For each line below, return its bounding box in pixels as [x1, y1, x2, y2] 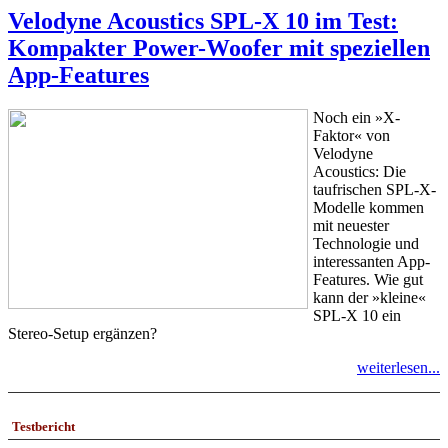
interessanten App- [313, 252, 430, 270]
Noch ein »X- [313, 108, 400, 126]
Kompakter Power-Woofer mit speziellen [8, 34, 430, 61]
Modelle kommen [313, 198, 424, 216]
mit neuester [313, 216, 389, 234]
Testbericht [12, 418, 75, 434]
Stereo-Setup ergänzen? [8, 324, 157, 342]
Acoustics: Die [313, 162, 406, 180]
